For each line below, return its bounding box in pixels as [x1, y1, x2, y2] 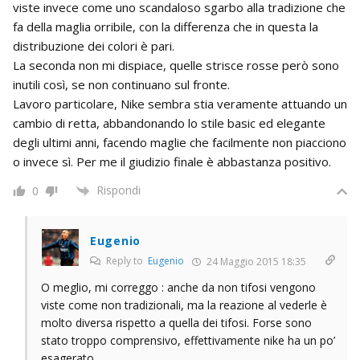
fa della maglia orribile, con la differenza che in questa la [13, 18, 318, 35]
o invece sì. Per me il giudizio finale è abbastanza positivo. [13, 153, 331, 170]
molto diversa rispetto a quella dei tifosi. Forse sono [41, 315, 312, 331]
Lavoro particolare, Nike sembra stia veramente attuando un [13, 95, 347, 112]
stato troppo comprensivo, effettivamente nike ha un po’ [41, 333, 335, 349]
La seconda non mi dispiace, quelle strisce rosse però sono [13, 56, 339, 73]
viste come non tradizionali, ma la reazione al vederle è [41, 297, 327, 313]
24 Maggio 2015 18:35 [204, 255, 306, 269]
